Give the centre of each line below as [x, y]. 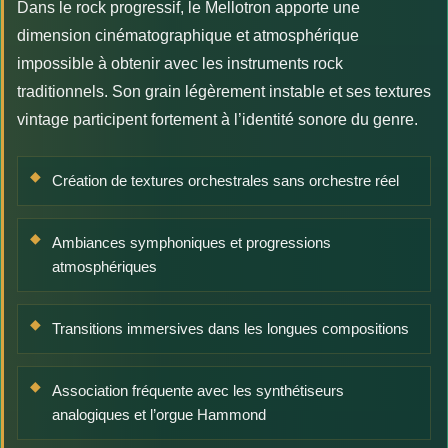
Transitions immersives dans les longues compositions [230, 328]
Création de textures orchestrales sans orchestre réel [225, 180]
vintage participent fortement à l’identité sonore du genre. [217, 119]
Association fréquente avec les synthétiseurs [198, 390]
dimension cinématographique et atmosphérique [188, 35]
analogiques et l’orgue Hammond [159, 414]
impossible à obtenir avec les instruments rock [180, 63]
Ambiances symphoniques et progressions [191, 242]
